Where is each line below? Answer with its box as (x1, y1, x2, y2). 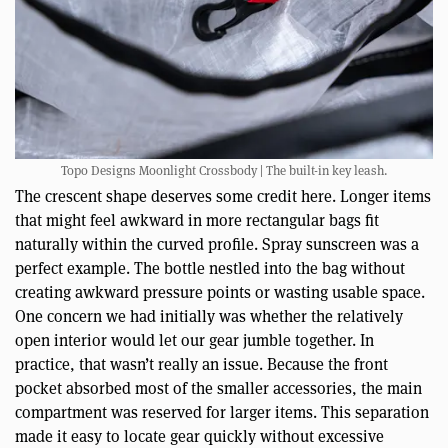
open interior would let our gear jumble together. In (15, 330, 374, 352)
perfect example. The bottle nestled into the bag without (15, 258, 405, 280)
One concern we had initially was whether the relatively (15, 306, 403, 328)
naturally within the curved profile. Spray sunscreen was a (15, 234, 419, 256)
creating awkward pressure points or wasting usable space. (15, 282, 425, 304)
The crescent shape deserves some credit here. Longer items (15, 186, 431, 208)
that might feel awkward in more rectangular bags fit (15, 210, 379, 232)
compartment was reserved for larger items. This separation (15, 402, 429, 424)
